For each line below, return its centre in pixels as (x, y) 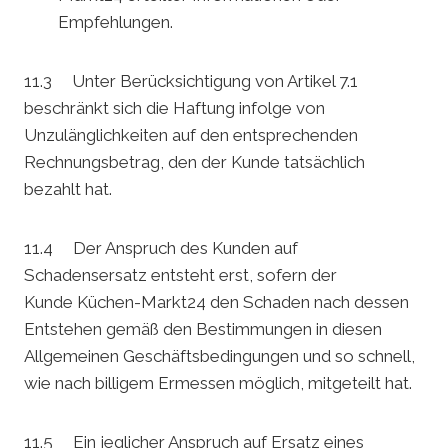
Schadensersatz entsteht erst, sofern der (180, 275)
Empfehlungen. (115, 22)
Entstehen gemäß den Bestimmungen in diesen (203, 329)
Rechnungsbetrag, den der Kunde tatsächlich (194, 162)
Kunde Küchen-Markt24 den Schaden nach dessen (216, 302)
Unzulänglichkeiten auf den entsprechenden (191, 135)
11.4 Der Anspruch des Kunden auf (161, 248)
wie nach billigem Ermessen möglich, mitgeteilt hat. (218, 383)
